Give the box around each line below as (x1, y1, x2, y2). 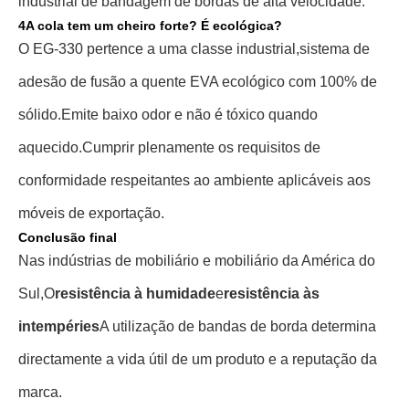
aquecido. (18, 140, 82, 155)
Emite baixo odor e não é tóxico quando (61, 107, 318, 122)
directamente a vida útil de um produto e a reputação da (18, 351, 377, 367)
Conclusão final (18, 230, 117, 245)
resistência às (224, 286, 320, 301)
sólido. (18, 107, 61, 122)
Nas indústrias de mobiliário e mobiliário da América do (18, 253, 375, 268)
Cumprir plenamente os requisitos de (82, 140, 320, 155)
